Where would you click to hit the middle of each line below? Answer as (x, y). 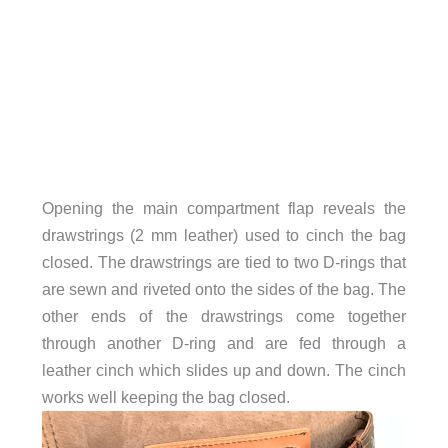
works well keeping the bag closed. (165, 397)
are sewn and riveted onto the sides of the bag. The (224, 289)
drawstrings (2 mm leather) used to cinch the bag (224, 235)
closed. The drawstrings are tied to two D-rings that (224, 262)
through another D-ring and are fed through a (224, 343)
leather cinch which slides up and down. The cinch (224, 370)
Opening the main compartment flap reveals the (224, 208)
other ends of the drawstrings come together (224, 316)
